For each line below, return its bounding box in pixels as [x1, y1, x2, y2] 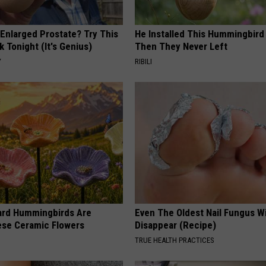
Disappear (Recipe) [135, 218, 217, 231]
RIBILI [135, 56, 153, 66]
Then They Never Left [135, 40, 228, 52]
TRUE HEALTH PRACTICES [135, 235, 215, 245]
